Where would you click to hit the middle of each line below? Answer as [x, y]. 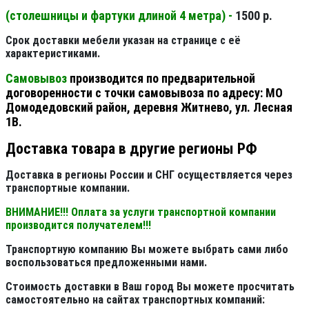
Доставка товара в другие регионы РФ [131, 148]
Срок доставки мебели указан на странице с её [123, 40]
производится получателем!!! [78, 225]
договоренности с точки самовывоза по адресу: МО [144, 92]
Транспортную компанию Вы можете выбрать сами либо [147, 249]
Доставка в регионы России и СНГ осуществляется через [149, 175]
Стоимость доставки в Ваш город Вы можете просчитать [150, 286]
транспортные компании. [68, 188]
